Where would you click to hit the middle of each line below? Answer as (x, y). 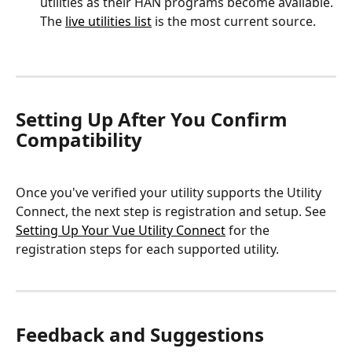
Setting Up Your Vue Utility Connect (121, 230)
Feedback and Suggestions (140, 334)
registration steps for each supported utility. (147, 249)
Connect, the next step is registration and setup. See (172, 211)
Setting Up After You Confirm (154, 119)
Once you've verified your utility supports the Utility (170, 192)
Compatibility (79, 140)
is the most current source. (234, 22)
